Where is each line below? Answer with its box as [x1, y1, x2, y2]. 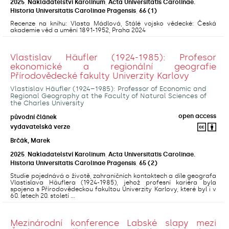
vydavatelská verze [10, 123, 70, 130]
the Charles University [10, 99, 84, 107]
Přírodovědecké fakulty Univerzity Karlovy [10, 70, 189, 81]
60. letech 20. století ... [10, 192, 75, 199]
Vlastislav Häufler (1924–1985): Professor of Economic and [10, 84, 207, 93]
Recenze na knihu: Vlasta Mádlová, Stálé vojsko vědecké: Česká [10, 19, 216, 27]
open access [178, 112, 216, 120]
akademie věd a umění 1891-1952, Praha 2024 [10, 26, 146, 34]
